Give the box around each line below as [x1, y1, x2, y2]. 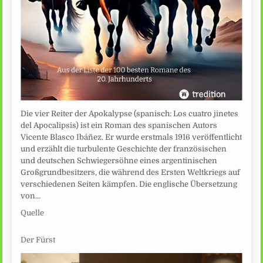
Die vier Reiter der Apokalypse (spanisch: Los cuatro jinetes [21, 109, 239, 118]
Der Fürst [21, 235, 56, 245]
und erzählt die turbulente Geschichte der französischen [21, 144, 227, 153]
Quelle [21, 208, 45, 217]
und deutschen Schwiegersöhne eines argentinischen [21, 156, 218, 165]
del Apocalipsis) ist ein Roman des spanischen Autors [21, 120, 218, 130]
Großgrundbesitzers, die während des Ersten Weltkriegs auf [21, 167, 241, 177]
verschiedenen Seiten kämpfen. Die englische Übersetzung [21, 179, 238, 188]
